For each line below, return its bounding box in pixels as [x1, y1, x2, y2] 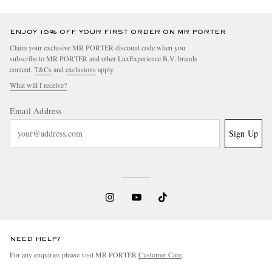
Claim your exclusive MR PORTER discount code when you [10, 42, 185, 52]
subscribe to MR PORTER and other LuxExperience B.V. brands [10, 53, 197, 63]
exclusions [66, 64, 96, 74]
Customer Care [138, 249, 182, 259]
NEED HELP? [10, 236, 61, 242]
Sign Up [228, 127, 258, 139]
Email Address [10, 104, 62, 117]
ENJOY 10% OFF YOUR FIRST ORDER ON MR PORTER [10, 29, 226, 35]
